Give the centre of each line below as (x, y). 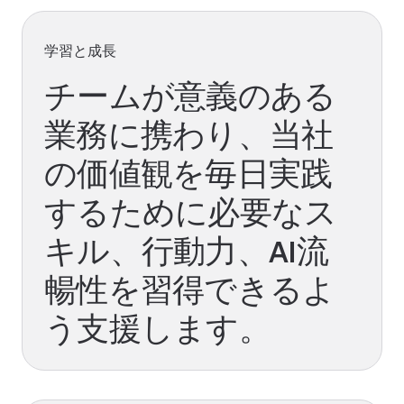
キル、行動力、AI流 (186, 252)
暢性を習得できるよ (190, 290)
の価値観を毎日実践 (188, 174)
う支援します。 (157, 329)
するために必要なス (191, 213)
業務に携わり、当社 (189, 135)
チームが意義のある (190, 96)
